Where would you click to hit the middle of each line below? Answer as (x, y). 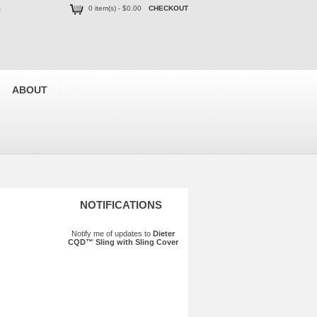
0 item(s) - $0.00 (115, 8)
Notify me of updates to (112, 234)
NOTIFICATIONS (121, 205)
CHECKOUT (168, 8)
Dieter (163, 234)
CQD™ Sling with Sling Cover (123, 242)
